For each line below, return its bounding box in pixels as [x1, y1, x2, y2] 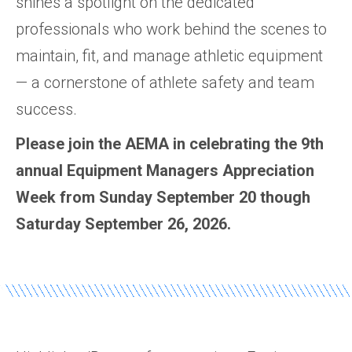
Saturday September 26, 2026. [16, 214, 231, 233]
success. [16, 99, 77, 119]
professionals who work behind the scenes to [16, 19, 327, 38]
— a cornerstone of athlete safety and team [16, 72, 314, 92]
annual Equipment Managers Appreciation [16, 160, 314, 180]
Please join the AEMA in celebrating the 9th [16, 134, 324, 153]
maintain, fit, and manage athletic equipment [16, 46, 323, 65]
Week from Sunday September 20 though [16, 187, 310, 207]
